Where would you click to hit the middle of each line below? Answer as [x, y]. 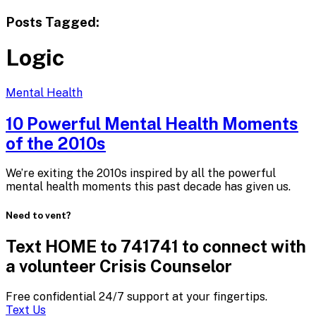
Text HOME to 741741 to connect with [156, 246]
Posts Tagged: [53, 22]
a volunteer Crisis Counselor [119, 266]
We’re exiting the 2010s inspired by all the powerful [141, 174]
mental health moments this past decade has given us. [148, 187]
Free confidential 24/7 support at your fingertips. [136, 296]
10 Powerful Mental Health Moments [152, 123]
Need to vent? [38, 215]
